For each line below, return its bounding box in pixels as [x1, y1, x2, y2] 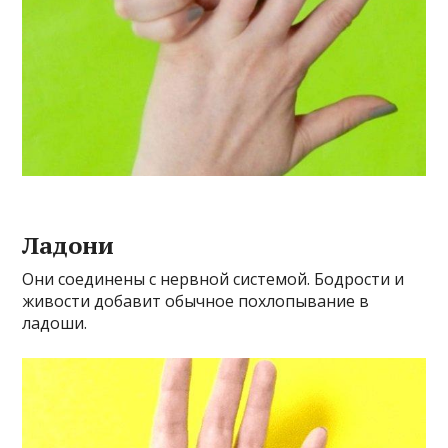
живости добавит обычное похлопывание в [22, 290, 370, 313]
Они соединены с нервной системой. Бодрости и [22, 268, 405, 291]
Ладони [22, 229, 115, 262]
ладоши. [22, 312, 88, 335]
